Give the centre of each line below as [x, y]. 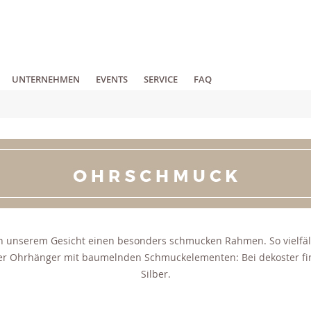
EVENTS [112, 79]
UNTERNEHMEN [46, 79]
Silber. [155, 274]
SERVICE [161, 79]
